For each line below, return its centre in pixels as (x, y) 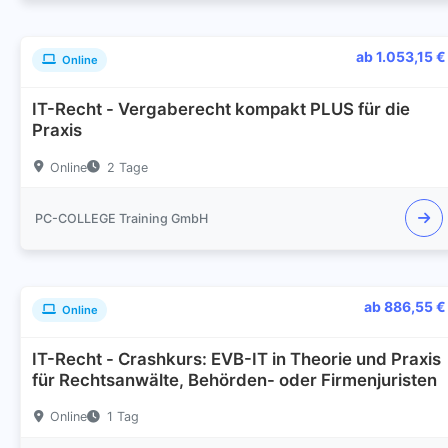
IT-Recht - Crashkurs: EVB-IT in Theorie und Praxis (237, 359)
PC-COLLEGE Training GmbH (121, 218)
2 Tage (127, 167)
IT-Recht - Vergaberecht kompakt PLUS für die (221, 109)
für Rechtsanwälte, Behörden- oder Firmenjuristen (235, 380)
